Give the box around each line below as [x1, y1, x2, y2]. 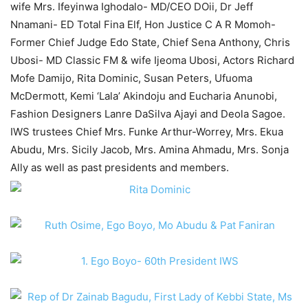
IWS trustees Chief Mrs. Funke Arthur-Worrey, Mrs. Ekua [10, 125, 283, 138]
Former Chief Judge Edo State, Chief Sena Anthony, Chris [10, 36, 290, 49]
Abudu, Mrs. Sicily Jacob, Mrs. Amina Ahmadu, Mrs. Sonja [10, 143, 289, 156]
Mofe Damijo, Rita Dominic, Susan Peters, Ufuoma [10, 71, 252, 85]
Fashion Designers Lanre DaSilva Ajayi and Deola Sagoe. [10, 107, 285, 120]
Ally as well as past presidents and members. [10, 161, 229, 174]
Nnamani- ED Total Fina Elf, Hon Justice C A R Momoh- [10, 18, 276, 31]
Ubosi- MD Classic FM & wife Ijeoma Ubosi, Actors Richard [10, 54, 294, 67]
